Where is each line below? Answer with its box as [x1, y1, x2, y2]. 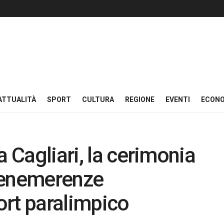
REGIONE [125, 95, 154, 103]
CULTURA [82, 95, 114, 103]
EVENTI [165, 95, 190, 103]
